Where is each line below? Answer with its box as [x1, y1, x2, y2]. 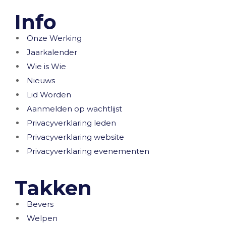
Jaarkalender [27, 47, 78, 57]
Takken [15, 176, 92, 200]
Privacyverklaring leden [27, 118, 117, 128]
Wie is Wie [27, 62, 67, 71]
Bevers [27, 199, 54, 209]
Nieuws [27, 76, 55, 85]
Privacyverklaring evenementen [27, 146, 150, 156]
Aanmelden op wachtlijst [27, 104, 123, 114]
